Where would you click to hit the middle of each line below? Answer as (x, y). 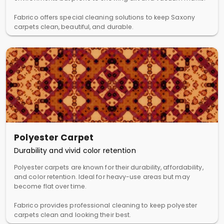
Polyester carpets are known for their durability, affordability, (109, 167)
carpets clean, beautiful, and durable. (74, 27)
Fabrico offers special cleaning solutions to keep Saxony (104, 17)
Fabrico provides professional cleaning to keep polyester (105, 205)
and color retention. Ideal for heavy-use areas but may (102, 177)
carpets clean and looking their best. (73, 215)
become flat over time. (50, 186)
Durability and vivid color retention (75, 150)
